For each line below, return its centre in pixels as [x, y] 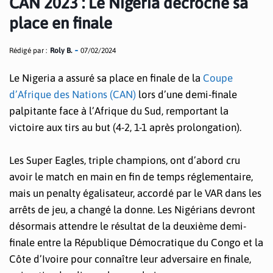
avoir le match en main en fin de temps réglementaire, [131, 177]
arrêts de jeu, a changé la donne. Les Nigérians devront [132, 210]
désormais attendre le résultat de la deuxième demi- [128, 226]
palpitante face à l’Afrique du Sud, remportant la [119, 111]
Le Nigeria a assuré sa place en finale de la [105, 78]
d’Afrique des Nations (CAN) [73, 94]
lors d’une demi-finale [186, 94]
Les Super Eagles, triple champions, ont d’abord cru [125, 161]
